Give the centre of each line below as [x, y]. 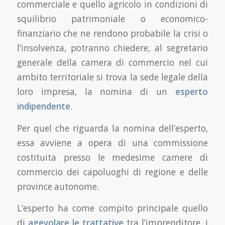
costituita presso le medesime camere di [113, 157]
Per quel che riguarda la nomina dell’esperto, [113, 128]
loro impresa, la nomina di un [96, 91]
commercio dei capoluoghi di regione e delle [113, 172]
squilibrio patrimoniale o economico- [113, 19]
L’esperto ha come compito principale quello [113, 208]
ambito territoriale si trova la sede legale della [113, 77]
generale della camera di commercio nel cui [113, 62]
